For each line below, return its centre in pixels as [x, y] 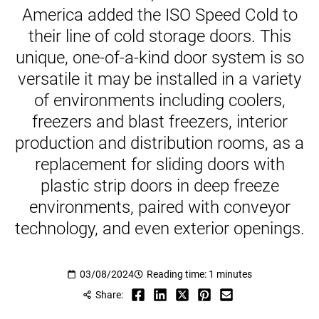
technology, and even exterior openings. [159, 229]
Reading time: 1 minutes [199, 274]
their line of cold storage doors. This [159, 37]
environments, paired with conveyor [159, 208]
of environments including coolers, [159, 101]
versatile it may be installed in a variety [159, 79]
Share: [109, 295]
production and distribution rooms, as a [159, 143]
